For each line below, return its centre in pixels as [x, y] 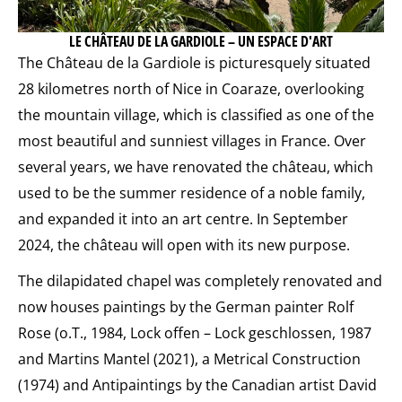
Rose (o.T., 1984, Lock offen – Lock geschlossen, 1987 [195, 332]
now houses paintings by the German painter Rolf [186, 306]
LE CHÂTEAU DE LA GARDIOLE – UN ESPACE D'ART [201, 41]
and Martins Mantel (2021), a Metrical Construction [189, 358]
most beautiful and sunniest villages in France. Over [192, 140]
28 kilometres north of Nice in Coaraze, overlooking [191, 88]
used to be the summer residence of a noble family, [192, 192]
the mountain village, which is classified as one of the [196, 114]
